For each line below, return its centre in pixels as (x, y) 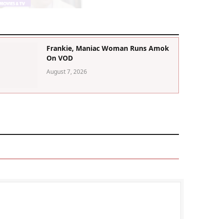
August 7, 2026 (67, 71)
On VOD (60, 58)
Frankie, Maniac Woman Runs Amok (108, 48)
